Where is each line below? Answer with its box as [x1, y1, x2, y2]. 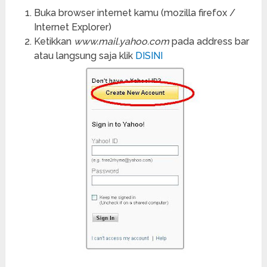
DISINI [135, 50, 163, 62]
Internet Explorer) [33, 21, 111, 33]
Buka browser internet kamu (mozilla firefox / [33, 7, 235, 19]
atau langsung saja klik [33, 50, 135, 62]
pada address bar [169, 36, 249, 48]
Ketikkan [33, 36, 74, 48]
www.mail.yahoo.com [73, 36, 169, 48]
